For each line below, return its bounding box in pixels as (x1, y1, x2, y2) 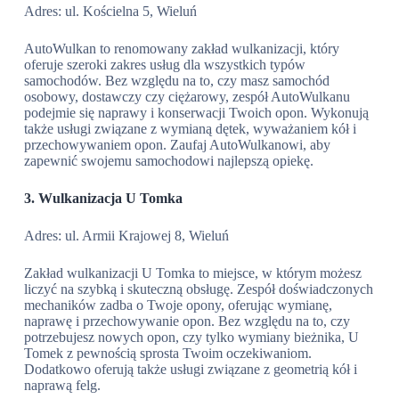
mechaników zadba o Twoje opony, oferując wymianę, (23, 297, 332, 313)
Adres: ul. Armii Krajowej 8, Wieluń (23, 228, 229, 243)
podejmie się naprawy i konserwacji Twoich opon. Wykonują (23, 105, 369, 120)
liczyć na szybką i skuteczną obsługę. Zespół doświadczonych (23, 281, 373, 297)
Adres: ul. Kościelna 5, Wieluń (23, 4, 197, 19)
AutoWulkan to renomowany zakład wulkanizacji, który (23, 41, 339, 56)
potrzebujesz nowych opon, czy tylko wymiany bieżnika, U (23, 330, 359, 345)
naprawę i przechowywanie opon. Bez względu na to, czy (23, 313, 350, 329)
